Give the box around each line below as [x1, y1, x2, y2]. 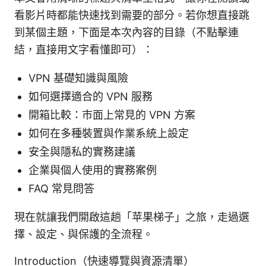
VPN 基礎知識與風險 [28, 72, 128, 85]
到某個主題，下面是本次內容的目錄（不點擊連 [14, 26, 239, 39]
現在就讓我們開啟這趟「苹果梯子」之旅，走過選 [14, 211, 249, 224]
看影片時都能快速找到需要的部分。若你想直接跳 [14, 9, 249, 22]
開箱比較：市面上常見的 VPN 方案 [28, 109, 195, 122]
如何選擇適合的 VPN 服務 [28, 90, 153, 103]
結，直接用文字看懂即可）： [14, 43, 153, 56]
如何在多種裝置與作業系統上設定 [28, 127, 189, 140]
